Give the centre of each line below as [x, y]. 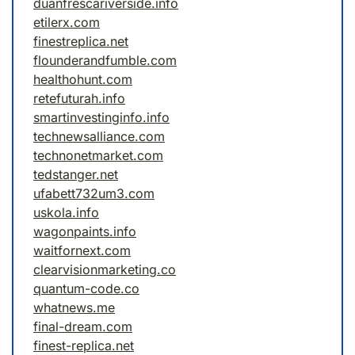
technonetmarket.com [98, 156]
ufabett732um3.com [94, 194]
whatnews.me [74, 308]
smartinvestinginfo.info [101, 118]
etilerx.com [67, 23]
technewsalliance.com [99, 137]
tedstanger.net [76, 175]
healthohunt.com [83, 80]
